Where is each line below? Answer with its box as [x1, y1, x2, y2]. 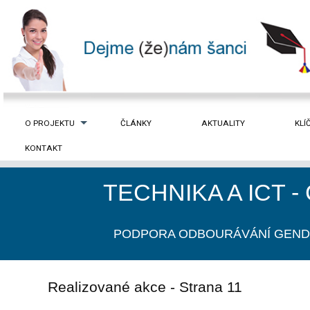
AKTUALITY [201, 118, 245, 129]
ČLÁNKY [120, 118, 152, 129]
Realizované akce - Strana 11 [47, 278, 242, 295]
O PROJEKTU [25, 118, 75, 129]
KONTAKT [25, 143, 63, 153]
